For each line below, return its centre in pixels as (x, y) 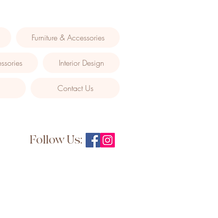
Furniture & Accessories (68, 37)
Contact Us (75, 88)
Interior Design (81, 63)
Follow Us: (56, 140)
